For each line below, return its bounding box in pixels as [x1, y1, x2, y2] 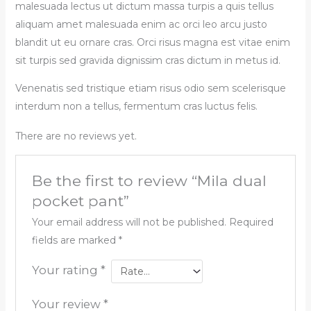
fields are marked [31, 233, 119, 246]
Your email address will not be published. [31, 215, 226, 228]
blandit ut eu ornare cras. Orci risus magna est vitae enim [15, 35, 290, 49]
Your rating [31, 262, 101, 277]
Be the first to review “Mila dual [31, 171, 267, 190]
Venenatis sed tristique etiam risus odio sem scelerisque [15, 81, 286, 94]
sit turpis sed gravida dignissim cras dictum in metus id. [15, 53, 280, 67]
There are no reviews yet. [15, 129, 137, 142]
